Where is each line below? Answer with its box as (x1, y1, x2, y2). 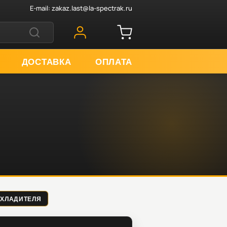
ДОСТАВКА (21, 56, 71, 66)
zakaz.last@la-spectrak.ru (52, 3, 132, 13)
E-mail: (30, 3, 52, 13)
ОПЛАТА (95, 56, 132, 66)
